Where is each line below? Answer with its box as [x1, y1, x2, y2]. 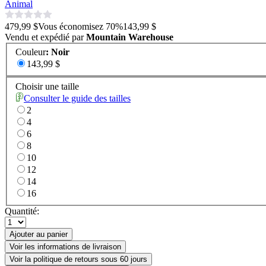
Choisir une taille [15, 81, 79, 92]
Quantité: [5, 206, 39, 217]
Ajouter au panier [9, 230, 68, 239]
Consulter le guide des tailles [24, 93, 131, 104]
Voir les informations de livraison [9, 242, 121, 252]
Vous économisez [38, 21, 103, 31]
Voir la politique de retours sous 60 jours [9, 255, 147, 264]
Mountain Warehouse [86, 31, 173, 42]
